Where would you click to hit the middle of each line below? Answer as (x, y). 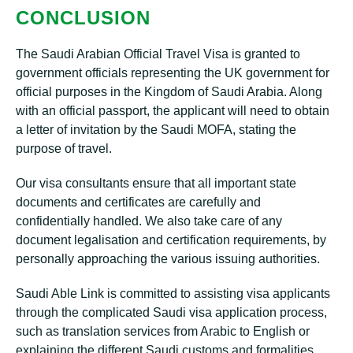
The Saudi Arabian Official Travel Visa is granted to (158, 54)
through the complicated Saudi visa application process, (171, 312)
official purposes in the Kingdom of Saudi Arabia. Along (169, 92)
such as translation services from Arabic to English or (163, 331)
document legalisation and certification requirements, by (171, 240)
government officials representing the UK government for (173, 73)
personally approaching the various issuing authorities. (168, 259)
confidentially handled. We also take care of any (149, 221)
